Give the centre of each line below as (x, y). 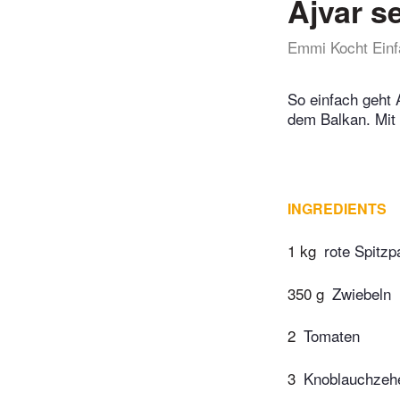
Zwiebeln (362, 293)
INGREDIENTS (337, 209)
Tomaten (332, 336)
